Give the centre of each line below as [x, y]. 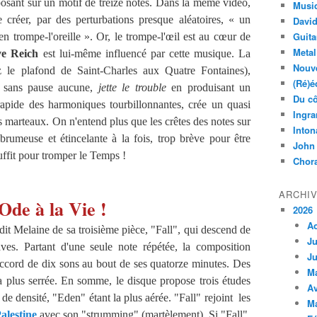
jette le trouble [132, 87]
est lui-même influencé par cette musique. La [145, 53]
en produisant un [208, 87]
